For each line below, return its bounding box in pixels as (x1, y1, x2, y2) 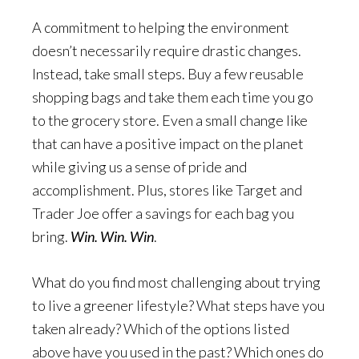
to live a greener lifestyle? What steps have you (32, 296, 325, 314)
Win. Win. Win (71, 228, 154, 245)
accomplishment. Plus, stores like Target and (32, 181, 302, 199)
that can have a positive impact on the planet (32, 135, 304, 152)
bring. (32, 228, 71, 245)
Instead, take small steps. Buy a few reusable (32, 65, 304, 83)
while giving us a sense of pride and (32, 158, 247, 175)
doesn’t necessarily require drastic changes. (32, 42, 301, 59)
